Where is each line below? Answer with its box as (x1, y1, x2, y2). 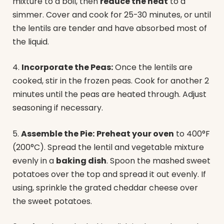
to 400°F (174, 127, 210, 139)
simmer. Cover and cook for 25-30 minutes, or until (12, 8, 211, 20)
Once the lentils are (113, 61, 192, 73)
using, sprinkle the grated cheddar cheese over (12, 181, 198, 193)
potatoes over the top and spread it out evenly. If (12, 168, 206, 180)
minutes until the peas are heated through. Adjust (12, 88, 206, 100)
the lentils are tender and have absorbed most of (12, 22, 207, 34)
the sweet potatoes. (12, 195, 92, 207)
